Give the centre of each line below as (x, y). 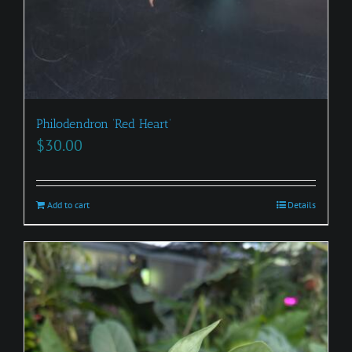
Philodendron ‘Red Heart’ (104, 123)
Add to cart (68, 204)
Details (302, 204)
